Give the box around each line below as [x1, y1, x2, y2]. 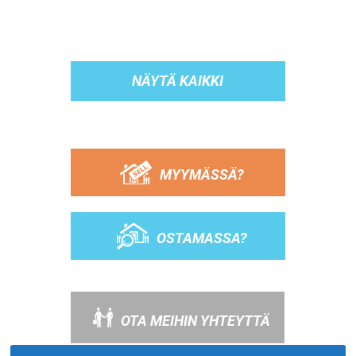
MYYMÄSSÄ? [159, 165, 244, 183]
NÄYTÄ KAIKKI [132, 72, 224, 90]
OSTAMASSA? [156, 229, 247, 246]
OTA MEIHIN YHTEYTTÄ [121, 311, 271, 329]
